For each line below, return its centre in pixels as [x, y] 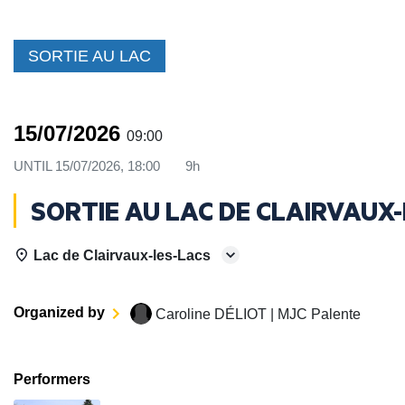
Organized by [59, 311]
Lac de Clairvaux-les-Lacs [122, 254]
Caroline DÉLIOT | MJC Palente [258, 313]
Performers [52, 379]
